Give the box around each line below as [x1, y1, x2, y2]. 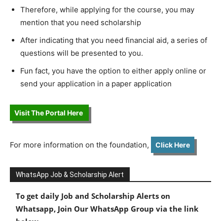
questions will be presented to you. [20, 48, 143, 58]
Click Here [155, 141, 190, 149]
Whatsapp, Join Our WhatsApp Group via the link [16, 204, 198, 214]
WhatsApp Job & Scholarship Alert [16, 171, 124, 179]
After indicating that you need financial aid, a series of [20, 36, 207, 45]
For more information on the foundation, [10, 140, 151, 150]
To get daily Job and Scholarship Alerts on [16, 191, 170, 201]
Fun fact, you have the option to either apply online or [20, 66, 206, 76]
